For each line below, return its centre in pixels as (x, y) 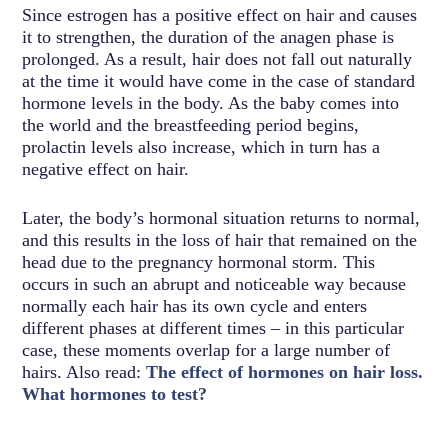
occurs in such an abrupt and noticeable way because (214, 283)
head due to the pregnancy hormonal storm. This (199, 261)
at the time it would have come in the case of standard (219, 80)
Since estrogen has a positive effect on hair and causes (220, 14)
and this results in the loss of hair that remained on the (220, 239)
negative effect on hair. (106, 168)
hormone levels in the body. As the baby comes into (211, 102)
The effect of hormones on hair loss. (285, 371)
